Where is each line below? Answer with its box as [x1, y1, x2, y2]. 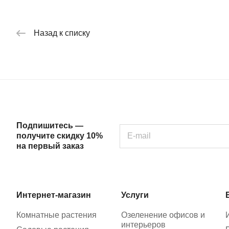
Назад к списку [34, 28, 90, 37]
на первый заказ [16, 142, 84, 150]
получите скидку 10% [16, 131, 103, 140]
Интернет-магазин [16, 191, 91, 199]
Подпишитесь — [16, 121, 83, 130]
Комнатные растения [16, 211, 97, 219]
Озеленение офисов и [121, 211, 205, 219]
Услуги [121, 191, 149, 199]
